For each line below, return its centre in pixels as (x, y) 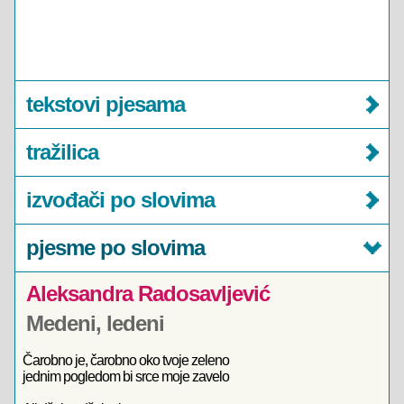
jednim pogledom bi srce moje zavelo (126, 376)
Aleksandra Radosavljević (148, 294)
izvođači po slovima (120, 200)
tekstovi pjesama (106, 104)
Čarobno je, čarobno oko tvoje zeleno (126, 360)
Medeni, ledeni (95, 323)
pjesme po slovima (115, 248)
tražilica (62, 152)
